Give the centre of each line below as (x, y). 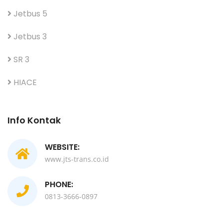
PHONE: (59, 184)
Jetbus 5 (29, 13)
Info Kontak (34, 120)
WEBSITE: (62, 147)
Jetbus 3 (29, 36)
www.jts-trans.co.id (77, 159)
